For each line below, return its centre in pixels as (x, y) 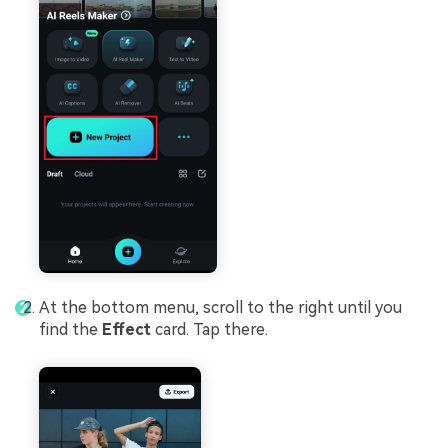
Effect (126, 330)
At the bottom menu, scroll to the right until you (220, 308)
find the (70, 330)
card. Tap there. (211, 330)
